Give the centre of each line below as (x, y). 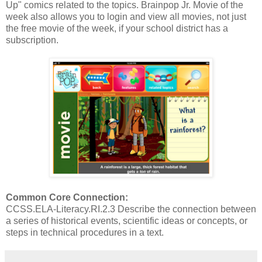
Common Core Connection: (67, 197)
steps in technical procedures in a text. (85, 232)
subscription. (32, 40)
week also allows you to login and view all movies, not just (126, 16)
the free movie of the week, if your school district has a (117, 28)
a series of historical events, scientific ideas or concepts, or (127, 220)
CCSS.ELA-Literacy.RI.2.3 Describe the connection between (131, 209)
